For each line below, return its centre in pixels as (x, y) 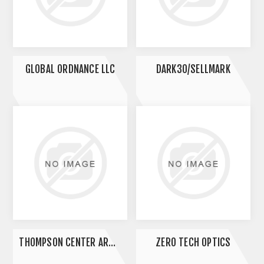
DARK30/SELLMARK (193, 70)
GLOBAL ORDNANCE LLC (70, 70)
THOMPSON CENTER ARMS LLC (112, 242)
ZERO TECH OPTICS (193, 242)
